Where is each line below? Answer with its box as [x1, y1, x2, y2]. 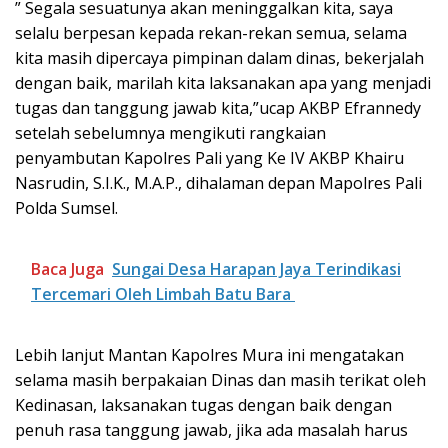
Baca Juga [31, 257, 104, 280]
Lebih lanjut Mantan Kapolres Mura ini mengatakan [15, 343, 404, 366]
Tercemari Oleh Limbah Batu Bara [31, 282, 295, 305]
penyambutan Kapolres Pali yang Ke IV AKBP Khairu [15, 146, 404, 169]
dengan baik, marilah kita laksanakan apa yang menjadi [15, 71, 431, 94]
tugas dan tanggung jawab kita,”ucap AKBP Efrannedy [15, 96, 421, 119]
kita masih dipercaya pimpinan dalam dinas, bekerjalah [15, 46, 424, 69]
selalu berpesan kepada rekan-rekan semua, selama [15, 21, 407, 44]
